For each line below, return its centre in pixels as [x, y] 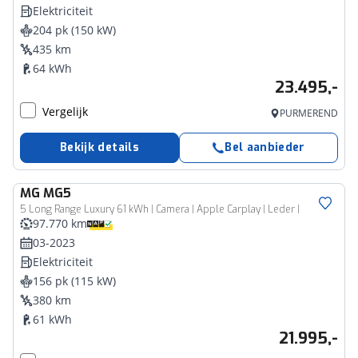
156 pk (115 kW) [74, 281]
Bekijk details [99, 147]
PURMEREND [309, 113]
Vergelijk [65, 111]
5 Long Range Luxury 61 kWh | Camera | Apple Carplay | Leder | [160, 209]
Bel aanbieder [265, 147]
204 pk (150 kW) [74, 30]
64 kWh [52, 68]
